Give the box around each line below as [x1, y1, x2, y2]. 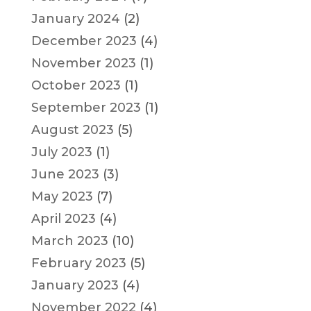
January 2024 [31, 10, 120, 26]
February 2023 [31, 255, 126, 271]
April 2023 [31, 210, 96, 226]
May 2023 [31, 188, 93, 204]
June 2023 [31, 166, 99, 182]
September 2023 [31, 99, 141, 115]
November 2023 [31, 55, 136, 71]
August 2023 [31, 121, 114, 137]
